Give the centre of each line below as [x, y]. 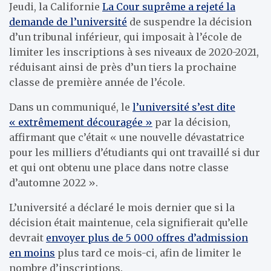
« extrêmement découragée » [81, 122]
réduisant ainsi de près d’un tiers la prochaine [123, 67]
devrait [28, 238]
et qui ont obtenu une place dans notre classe [119, 168]
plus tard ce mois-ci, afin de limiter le [148, 253]
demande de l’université [68, 22]
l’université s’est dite [184, 107]
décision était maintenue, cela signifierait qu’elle [129, 223]
